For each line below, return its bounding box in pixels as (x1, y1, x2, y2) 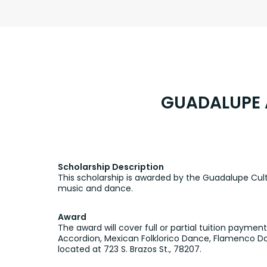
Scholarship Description (58, 160, 164, 173)
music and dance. (58, 182, 133, 194)
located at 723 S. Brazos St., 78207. (58, 243, 201, 255)
